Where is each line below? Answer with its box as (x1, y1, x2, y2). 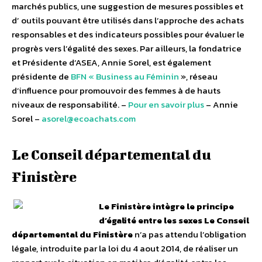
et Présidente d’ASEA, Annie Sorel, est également (12, 56, 211, 70)
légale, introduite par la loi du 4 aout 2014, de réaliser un (12, 242, 238, 256)
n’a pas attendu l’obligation (133, 227, 246, 242)
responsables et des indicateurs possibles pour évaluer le (12, 27, 244, 42)
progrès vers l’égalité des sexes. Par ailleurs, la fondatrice (12, 42, 242, 56)
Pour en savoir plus (128, 98, 204, 112)
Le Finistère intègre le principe (99, 199, 234, 213)
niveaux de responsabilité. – (12, 98, 128, 112)
